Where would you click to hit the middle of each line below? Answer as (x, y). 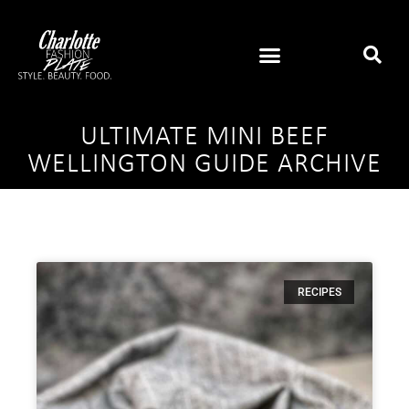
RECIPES (319, 293)
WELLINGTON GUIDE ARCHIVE (204, 164)
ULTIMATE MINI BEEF (204, 137)
